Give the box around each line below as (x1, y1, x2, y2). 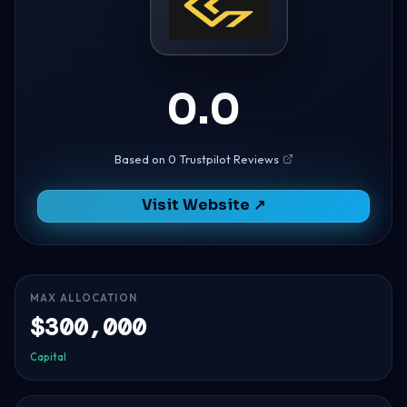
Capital (30, 350, 66, 363)
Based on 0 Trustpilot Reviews (114, 151, 279, 166)
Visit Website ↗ (141, 196, 266, 214)
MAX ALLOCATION (30, 291, 137, 304)
